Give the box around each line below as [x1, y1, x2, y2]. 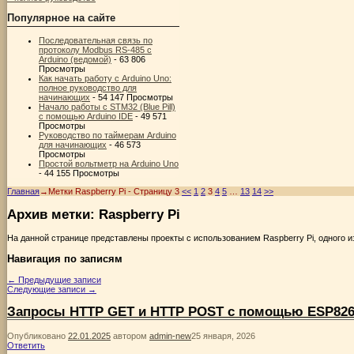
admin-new [149, 330, 191, 341]
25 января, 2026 [191, 330, 255, 341]
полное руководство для [39, 83, 137, 93]
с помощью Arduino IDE [39, 111, 133, 122]
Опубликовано [7, 330, 68, 341]
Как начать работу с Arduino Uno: [39, 73, 171, 84]
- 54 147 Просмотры [90, 92, 173, 103]
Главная [7, 186, 40, 197]
